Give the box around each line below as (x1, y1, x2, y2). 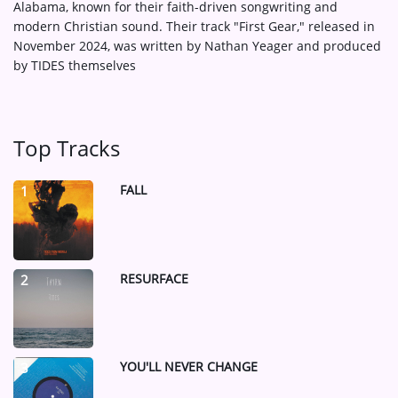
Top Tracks (13, 133, 120, 163)
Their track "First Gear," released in (166, 18, 375, 35)
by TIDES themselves (13, 57, 136, 74)
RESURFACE (119, 269, 188, 287)
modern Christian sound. (13, 18, 163, 35)
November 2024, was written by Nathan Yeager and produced (13, 37, 381, 54)
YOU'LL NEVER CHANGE (119, 358, 258, 375)
